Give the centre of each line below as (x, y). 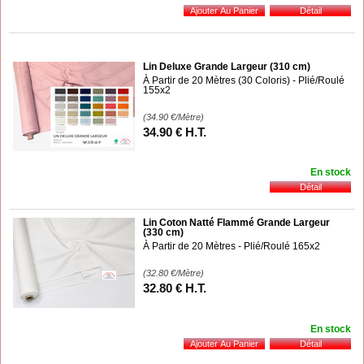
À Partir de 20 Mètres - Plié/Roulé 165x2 (232, 246)
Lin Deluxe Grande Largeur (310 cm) (227, 66)
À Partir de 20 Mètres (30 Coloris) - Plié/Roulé (244, 80)
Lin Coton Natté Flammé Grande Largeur (236, 222)
